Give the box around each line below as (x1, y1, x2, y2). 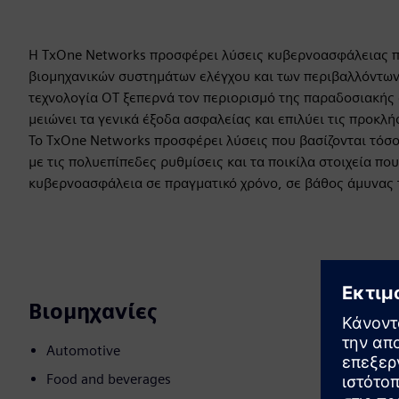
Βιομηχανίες (28, 298, 158, 325)
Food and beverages (46, 370, 171, 388)
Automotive (46, 342, 120, 360)
